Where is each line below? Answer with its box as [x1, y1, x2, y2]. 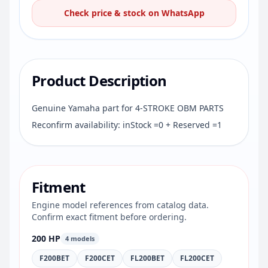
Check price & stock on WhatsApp [63, 7, 205, 19]
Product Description [32, 71, 167, 90]
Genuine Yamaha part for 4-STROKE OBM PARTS [32, 102, 224, 114]
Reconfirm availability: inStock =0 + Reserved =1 [32, 119, 222, 130]
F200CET [85, 253, 115, 263]
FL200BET [130, 253, 165, 263]
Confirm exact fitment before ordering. [32, 211, 187, 223]
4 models [65, 234, 95, 243]
